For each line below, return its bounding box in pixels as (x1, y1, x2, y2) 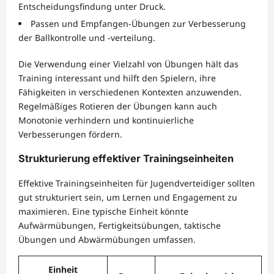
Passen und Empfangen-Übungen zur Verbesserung (31, 17, 246, 29)
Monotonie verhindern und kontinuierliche (18, 114, 194, 126)
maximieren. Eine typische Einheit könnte (18, 205, 188, 217)
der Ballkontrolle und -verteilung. (18, 31, 155, 43)
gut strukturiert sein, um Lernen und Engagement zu (18, 191, 237, 203)
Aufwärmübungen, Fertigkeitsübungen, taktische (18, 219, 221, 231)
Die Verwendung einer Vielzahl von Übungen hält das (18, 57, 239, 70)
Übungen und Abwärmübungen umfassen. (18, 233, 196, 245)
